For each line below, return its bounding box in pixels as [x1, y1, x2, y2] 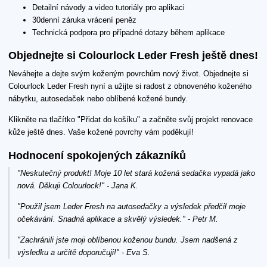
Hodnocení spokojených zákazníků [8, 149, 186, 162]
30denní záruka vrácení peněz [32, 15, 136, 24]
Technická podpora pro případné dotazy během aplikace [32, 27, 225, 37]
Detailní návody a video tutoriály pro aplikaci [32, 2, 185, 12]
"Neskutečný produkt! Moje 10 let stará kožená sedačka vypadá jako [17, 169, 256, 178]
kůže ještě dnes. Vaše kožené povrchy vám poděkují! [8, 128, 194, 137]
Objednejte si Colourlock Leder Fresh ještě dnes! [8, 49, 258, 62]
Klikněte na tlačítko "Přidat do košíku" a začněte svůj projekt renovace [8, 115, 253, 125]
